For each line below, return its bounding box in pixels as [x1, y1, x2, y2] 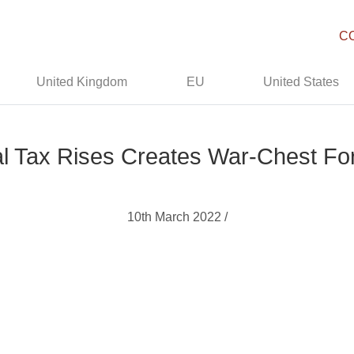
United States [263, 75, 340, 88]
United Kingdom [36, 75, 128, 88]
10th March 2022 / [126, 210, 228, 224]
